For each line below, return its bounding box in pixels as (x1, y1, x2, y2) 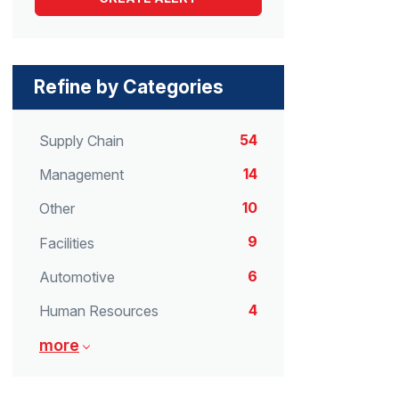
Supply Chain (39, 132, 124, 151)
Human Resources (39, 301, 159, 320)
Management (39, 166, 124, 184)
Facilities (39, 233, 94, 252)
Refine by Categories (34, 76, 224, 98)
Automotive (39, 267, 115, 286)
